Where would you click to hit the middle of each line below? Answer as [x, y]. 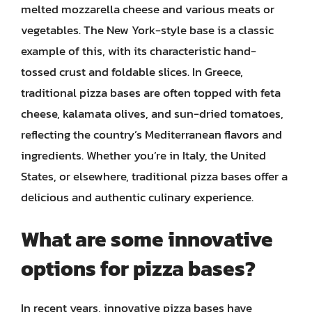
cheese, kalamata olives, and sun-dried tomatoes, [152, 113]
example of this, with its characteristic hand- [139, 50]
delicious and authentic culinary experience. [137, 197]
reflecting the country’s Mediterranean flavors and [151, 134]
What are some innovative [147, 239]
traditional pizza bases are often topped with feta [151, 92]
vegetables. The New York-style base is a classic [147, 30]
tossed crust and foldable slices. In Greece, [132, 71]
